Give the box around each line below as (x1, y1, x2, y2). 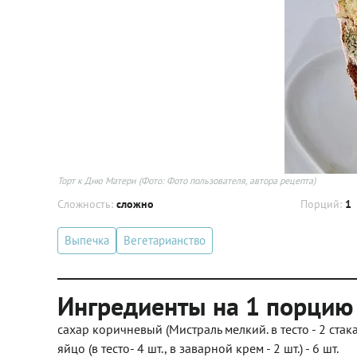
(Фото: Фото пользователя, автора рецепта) (136, 175, 316, 186)
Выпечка (65, 233, 109, 248)
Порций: (300, 197, 345, 211)
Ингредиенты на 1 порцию (57, 289, 353, 323)
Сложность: (57, 197, 116, 211)
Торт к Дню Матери (57, 175, 136, 186)
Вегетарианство (124, 233, 206, 248)
